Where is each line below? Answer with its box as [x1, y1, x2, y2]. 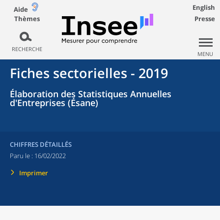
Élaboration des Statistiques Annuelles [10, 88, 171, 100]
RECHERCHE [11, 45, 42, 53]
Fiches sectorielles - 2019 [10, 64, 168, 82]
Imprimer [19, 168, 48, 177]
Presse [194, 14, 215, 23]
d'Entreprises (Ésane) [10, 97, 98, 109]
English [192, 3, 215, 12]
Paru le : [10, 151, 34, 160]
